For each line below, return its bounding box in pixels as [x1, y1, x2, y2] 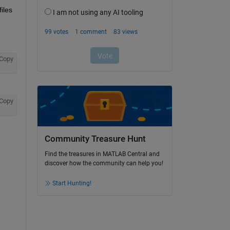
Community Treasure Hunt [44, 133, 146, 144]
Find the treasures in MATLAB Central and [44, 150, 160, 158]
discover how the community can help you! [44, 160, 163, 167]
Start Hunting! [52, 180, 91, 187]
